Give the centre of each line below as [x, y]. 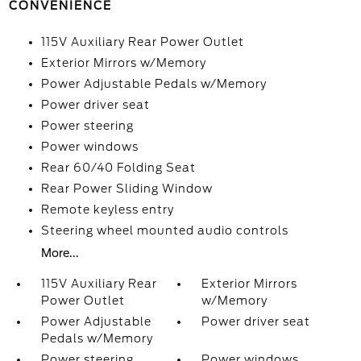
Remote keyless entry [107, 210]
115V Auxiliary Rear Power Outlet [142, 42]
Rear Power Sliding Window [127, 189]
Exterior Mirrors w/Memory [123, 63]
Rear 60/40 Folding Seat [118, 168]
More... [60, 253]
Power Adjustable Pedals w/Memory [154, 84]
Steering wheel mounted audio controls [164, 230]
